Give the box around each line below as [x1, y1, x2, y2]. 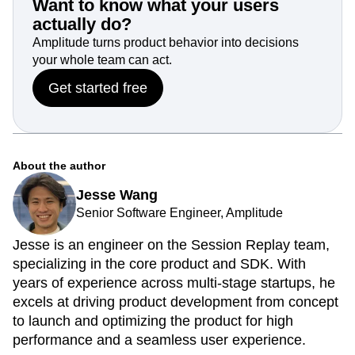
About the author [13, 158, 105, 172]
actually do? [32, 13, 132, 34]
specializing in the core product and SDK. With [13, 255, 306, 272]
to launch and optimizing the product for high [13, 312, 293, 329]
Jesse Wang [76, 186, 158, 203]
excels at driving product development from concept [13, 293, 338, 310]
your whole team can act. [32, 52, 172, 67]
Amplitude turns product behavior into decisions [32, 35, 299, 49]
